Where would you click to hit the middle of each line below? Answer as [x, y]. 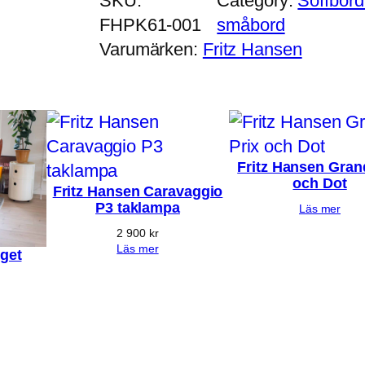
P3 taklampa [138, 208]
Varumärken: [151, 50]
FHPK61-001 [151, 25]
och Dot [320, 184]
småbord [251, 25]
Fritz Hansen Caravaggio [138, 192]
